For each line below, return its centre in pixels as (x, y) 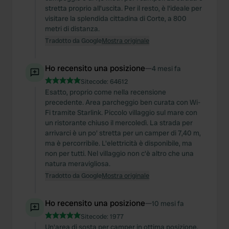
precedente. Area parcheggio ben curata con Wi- (123, 102)
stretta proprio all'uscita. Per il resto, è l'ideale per (123, 8)
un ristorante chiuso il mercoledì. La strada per (119, 123)
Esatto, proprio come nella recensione (106, 92)
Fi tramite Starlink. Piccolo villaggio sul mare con (121, 112)
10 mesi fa (168, 203)
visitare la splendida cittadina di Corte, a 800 (116, 18)
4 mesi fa (166, 68)
